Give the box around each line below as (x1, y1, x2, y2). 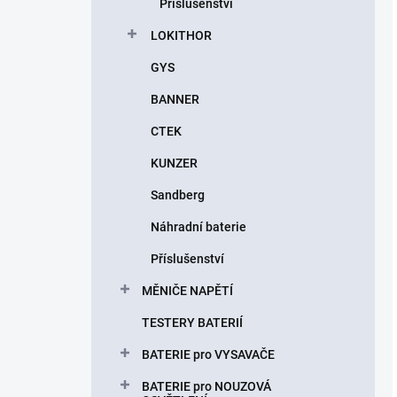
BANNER (151, 92, 199, 106)
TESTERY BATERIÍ (142, 315, 243, 330)
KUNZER (151, 156, 198, 170)
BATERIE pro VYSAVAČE (142, 347, 275, 362)
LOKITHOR (151, 28, 212, 43)
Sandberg (151, 188, 205, 202)
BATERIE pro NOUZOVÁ (142, 379, 271, 393)
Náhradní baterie (151, 220, 246, 234)
